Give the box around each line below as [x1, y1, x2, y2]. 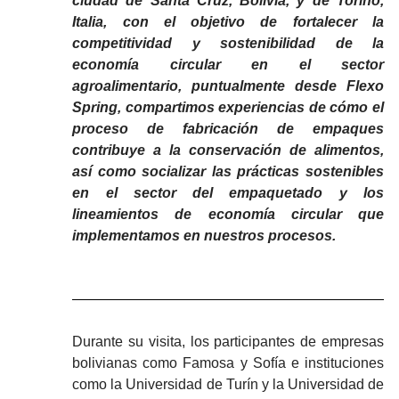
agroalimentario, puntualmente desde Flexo [72, 78, 384, 94]
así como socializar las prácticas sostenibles [72, 164, 384, 180]
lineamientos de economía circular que [72, 207, 384, 223]
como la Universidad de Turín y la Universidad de [72, 377, 384, 393]
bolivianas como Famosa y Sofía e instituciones [72, 355, 384, 371]
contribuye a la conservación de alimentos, [72, 142, 384, 159]
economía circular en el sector [72, 57, 384, 73]
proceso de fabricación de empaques [72, 121, 384, 137]
